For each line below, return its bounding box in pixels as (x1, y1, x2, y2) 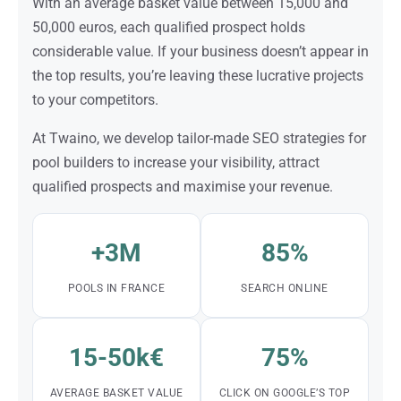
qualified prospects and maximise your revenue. (32, 178, 333, 195)
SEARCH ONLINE (241, 282, 328, 294)
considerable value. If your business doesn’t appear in (32, 43, 369, 60)
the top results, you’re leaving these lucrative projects (32, 67, 363, 84)
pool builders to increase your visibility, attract (32, 154, 320, 171)
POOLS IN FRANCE (67, 282, 166, 294)
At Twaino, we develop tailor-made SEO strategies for (32, 130, 366, 147)
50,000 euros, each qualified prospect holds (32, 19, 305, 36)
